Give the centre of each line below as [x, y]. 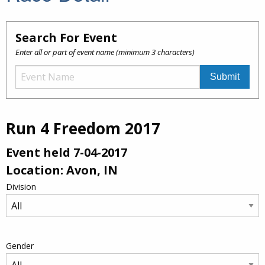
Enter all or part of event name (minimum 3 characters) [105, 52]
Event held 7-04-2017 [67, 153]
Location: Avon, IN [62, 170]
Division [21, 187]
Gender [20, 246]
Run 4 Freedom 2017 [83, 129]
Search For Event [66, 38]
